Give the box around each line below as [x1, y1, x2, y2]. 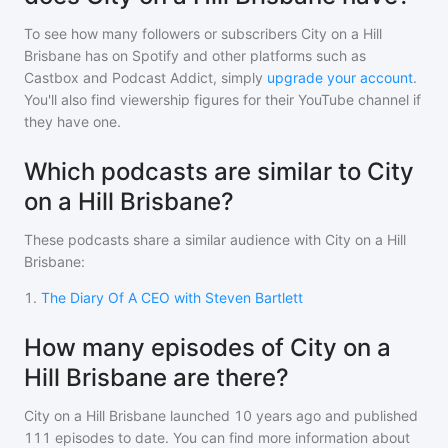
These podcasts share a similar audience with [24, 231, 325, 248]
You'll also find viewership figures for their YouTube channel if [24, 91, 421, 108]
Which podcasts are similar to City [24, 157, 414, 186]
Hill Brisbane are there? [24, 363, 289, 392]
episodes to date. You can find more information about [51, 429, 410, 446]
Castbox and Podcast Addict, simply [24, 69, 263, 86]
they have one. [24, 113, 121, 130]
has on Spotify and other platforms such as [81, 47, 366, 64]
